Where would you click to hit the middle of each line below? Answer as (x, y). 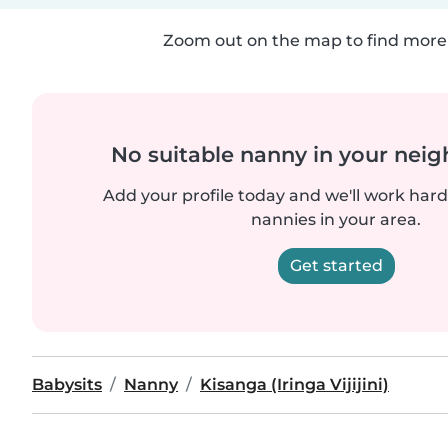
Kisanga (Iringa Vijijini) (294, 384)
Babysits (67, 384)
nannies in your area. (336, 219)
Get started (336, 265)
